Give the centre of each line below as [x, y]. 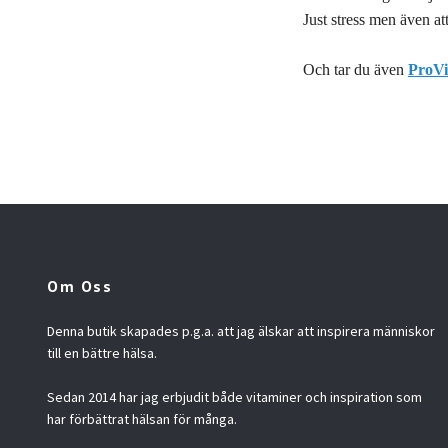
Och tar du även [355, 70]
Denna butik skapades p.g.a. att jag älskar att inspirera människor [241, 331]
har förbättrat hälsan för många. [142, 419]
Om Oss [80, 286]
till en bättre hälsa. [102, 353]
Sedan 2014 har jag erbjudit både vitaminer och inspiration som [234, 397]
